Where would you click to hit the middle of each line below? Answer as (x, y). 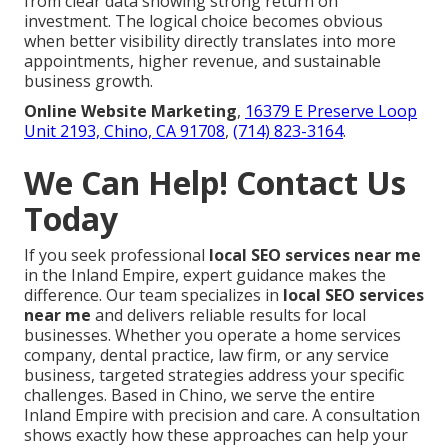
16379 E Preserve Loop (331, 111)
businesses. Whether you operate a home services (212, 335)
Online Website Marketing (130, 111)
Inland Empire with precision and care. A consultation (222, 415)
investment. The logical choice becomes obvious (203, 21)
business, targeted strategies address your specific (214, 375)
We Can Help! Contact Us (215, 183)
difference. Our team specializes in (153, 295)
